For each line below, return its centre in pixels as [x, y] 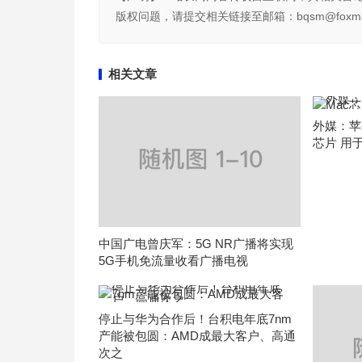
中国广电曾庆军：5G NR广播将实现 [196, 244]
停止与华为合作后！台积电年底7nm [195, 319]
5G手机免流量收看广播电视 [173, 261]
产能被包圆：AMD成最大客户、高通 [197, 336]
